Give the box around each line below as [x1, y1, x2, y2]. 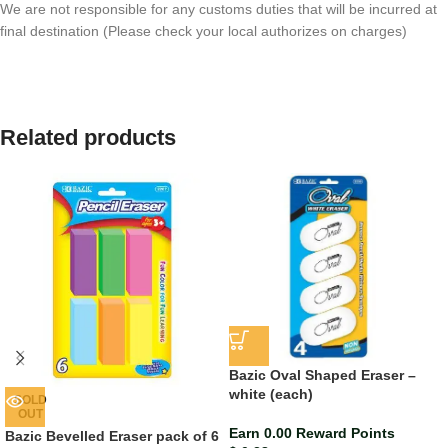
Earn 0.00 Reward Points [229, 424, 395, 441]
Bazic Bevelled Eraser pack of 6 [5, 428, 219, 445]
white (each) [229, 385, 313, 402]
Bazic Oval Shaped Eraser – [229, 366, 416, 383]
